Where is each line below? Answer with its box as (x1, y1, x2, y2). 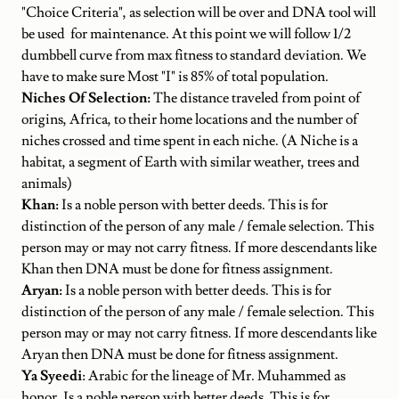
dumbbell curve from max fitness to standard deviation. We (21, 45, 366, 64)
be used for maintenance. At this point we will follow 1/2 (21, 24, 351, 43)
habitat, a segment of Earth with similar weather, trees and (21, 152, 360, 171)
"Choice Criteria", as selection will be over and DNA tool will (21, 3, 376, 21)
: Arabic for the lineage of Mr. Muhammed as (82, 366, 346, 385)
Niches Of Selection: (21, 88, 153, 107)
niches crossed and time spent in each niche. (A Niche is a (21, 131, 358, 150)
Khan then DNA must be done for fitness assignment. (21, 259, 333, 278)
